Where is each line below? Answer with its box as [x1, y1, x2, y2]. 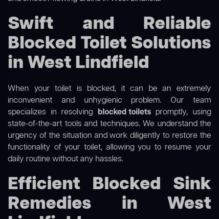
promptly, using [151, 107, 212, 118]
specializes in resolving [8, 107, 98, 118]
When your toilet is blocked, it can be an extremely [8, 84, 211, 95]
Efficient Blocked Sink [8, 173, 211, 197]
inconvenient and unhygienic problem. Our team [8, 95, 211, 107]
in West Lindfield [8, 51, 149, 76]
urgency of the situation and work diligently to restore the [8, 131, 211, 142]
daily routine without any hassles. [8, 154, 123, 165]
